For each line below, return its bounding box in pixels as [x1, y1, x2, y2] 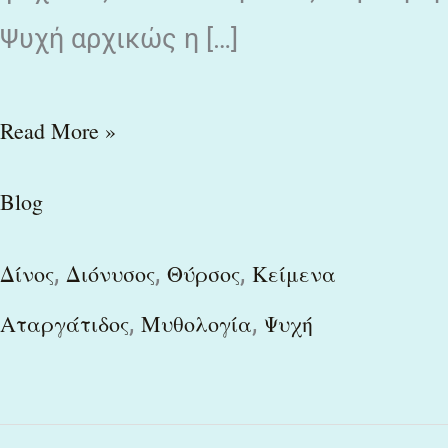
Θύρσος [167, 259, 240, 289]
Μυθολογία [141, 309, 252, 339]
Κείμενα [252, 259, 336, 289]
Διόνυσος [66, 259, 155, 289]
